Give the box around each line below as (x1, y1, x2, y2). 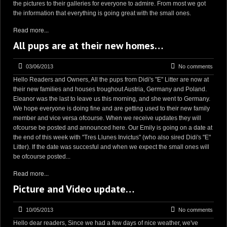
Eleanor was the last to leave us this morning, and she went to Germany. (13, 95, 210, 102)
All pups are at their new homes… (13, 39, 163, 52)
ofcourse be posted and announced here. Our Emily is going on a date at (13, 124, 212, 131)
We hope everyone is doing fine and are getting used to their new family (13, 105, 210, 112)
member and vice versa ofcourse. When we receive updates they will (13, 115, 201, 122)
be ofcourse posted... (13, 153, 70, 160)
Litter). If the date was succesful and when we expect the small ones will (13, 143, 209, 150)
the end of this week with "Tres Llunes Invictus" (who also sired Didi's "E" (13, 134, 211, 141)
